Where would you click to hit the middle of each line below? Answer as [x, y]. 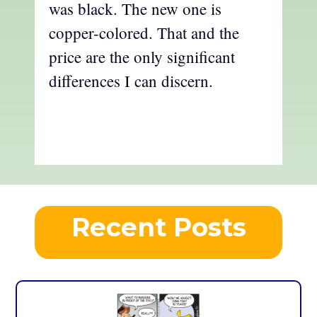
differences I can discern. [131, 81]
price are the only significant [142, 57]
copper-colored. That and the [144, 33]
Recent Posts [158, 227]
